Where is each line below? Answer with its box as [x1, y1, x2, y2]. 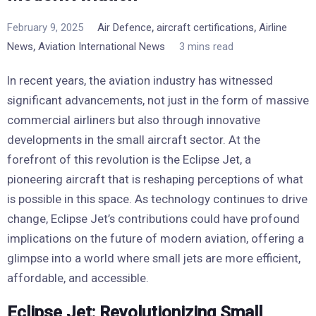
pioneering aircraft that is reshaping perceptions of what [7, 171, 303, 186]
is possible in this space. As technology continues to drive [7, 191, 308, 206]
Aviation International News [38, 39, 165, 53]
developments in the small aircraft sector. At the [7, 132, 260, 147]
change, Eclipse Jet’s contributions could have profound [7, 211, 300, 226]
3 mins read [179, 39, 233, 53]
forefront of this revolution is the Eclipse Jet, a [7, 152, 251, 166]
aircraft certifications [157, 20, 254, 34]
